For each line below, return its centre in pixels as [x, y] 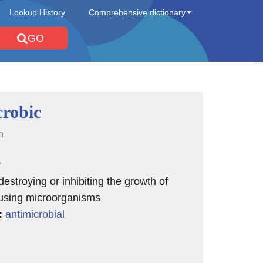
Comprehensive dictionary [137, 12]
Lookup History [37, 12]
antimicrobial [35, 214]
